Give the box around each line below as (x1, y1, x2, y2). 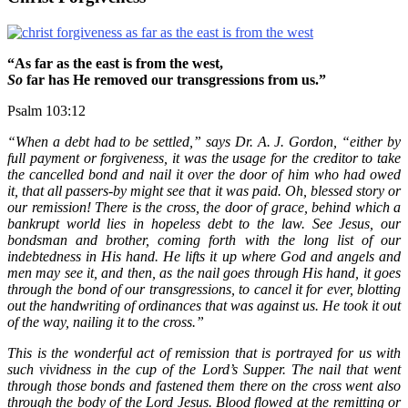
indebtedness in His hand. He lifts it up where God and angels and (7, 248, 401, 264)
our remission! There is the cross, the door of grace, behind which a (7, 199, 401, 215)
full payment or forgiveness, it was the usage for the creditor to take (7, 149, 401, 166)
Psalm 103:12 (7, 102, 86, 118)
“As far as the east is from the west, (7, 55, 223, 71)
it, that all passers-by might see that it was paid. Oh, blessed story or (7, 182, 401, 199)
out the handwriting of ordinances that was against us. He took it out (7, 297, 401, 313)
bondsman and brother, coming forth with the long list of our (7, 231, 401, 248)
